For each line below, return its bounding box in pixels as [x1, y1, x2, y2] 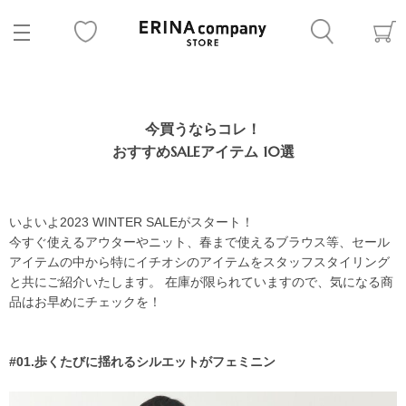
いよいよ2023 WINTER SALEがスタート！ [9, 215, 254, 229]
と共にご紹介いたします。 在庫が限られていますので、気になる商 [9, 275, 393, 289]
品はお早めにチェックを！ [9, 295, 161, 309]
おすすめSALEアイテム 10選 [111, 142, 295, 160]
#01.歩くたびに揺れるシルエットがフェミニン [9, 354, 275, 369]
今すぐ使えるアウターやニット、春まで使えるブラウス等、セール [9, 235, 390, 249]
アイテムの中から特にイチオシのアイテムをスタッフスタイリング [9, 255, 390, 269]
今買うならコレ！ [145, 120, 261, 138]
